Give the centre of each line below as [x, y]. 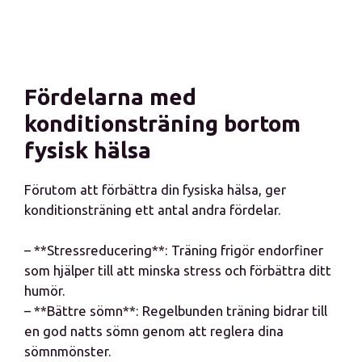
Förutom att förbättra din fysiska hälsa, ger [155, 189]
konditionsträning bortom [162, 123]
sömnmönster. [68, 351]
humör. [45, 290]
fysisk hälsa [88, 150]
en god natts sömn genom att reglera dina [154, 331]
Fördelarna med [110, 97]
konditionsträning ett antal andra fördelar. [153, 210]
